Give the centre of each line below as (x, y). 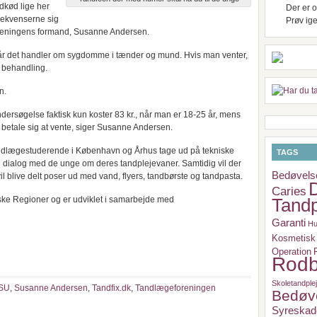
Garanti (289, 223)
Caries (289, 191)
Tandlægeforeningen (175, 288)
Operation (292, 252)
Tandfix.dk (111, 288)
